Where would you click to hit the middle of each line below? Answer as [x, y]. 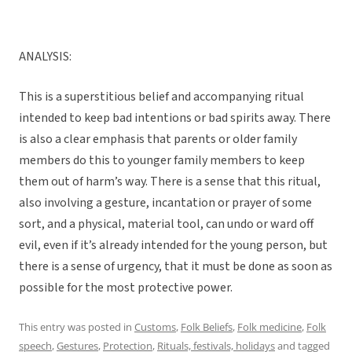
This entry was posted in [77, 327]
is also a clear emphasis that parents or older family [158, 139]
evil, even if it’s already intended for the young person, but [173, 246]
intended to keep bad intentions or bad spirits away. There [175, 118]
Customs [155, 327]
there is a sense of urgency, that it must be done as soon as [176, 267]
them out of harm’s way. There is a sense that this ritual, [170, 182]
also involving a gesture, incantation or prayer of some [165, 203]
